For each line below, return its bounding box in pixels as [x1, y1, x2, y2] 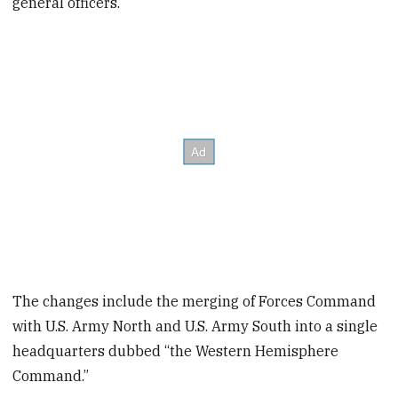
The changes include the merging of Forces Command [12, 291, 377, 310]
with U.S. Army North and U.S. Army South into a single [12, 316, 378, 335]
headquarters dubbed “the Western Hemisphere [12, 341, 339, 360]
